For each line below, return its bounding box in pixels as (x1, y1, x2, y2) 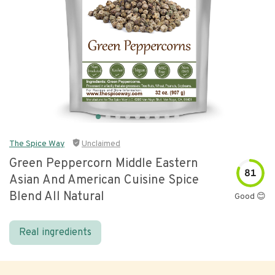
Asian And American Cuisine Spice (9, 172, 199, 188)
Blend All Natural (9, 189, 104, 205)
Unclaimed (82, 139, 120, 149)
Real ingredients (19, 227, 91, 239)
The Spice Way (9, 139, 64, 149)
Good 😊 (234, 191, 266, 202)
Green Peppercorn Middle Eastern (9, 156, 198, 172)
